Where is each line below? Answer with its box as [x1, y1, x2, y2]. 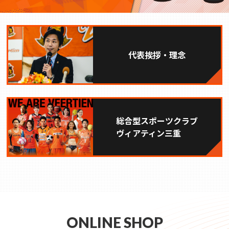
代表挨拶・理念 [128, 49, 186, 61]
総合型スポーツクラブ [116, 114, 198, 127]
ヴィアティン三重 [116, 127, 181, 140]
